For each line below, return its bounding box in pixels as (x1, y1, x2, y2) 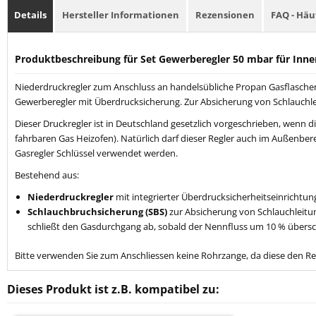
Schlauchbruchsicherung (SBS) (28, 205, 167, 219)
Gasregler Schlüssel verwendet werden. (15, 147, 178, 160)
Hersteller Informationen (62, 8, 179, 22)
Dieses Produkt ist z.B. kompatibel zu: (7, 281, 219, 298)
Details (14, 8, 47, 22)
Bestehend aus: (15, 169, 79, 182)
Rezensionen (195, 8, 255, 22)
